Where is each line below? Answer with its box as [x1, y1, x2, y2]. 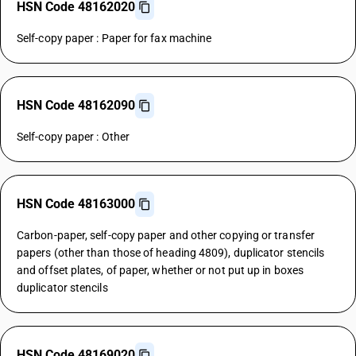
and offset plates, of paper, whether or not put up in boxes [17, 264, 304, 277]
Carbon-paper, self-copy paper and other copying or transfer [17, 229, 315, 242]
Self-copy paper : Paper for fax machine [17, 32, 212, 44]
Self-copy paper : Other [17, 130, 130, 143]
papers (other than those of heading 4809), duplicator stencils [17, 246, 325, 259]
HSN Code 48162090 [17, 98, 135, 113]
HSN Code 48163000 [17, 196, 135, 211]
